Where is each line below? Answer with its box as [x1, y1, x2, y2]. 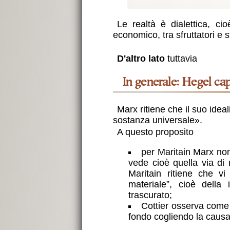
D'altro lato [117, 53, 165, 64]
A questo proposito [117, 127, 194, 138]
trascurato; [128, 189, 172, 200]
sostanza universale [112, 115, 195, 126]
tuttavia [164, 53, 197, 64]
